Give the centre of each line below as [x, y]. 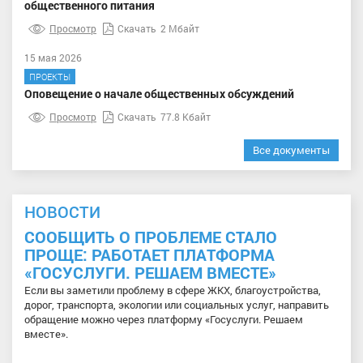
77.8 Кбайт [186, 116]
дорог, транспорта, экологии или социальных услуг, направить [177, 304]
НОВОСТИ [62, 211]
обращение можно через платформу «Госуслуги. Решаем [164, 319]
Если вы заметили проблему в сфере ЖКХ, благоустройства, [173, 290]
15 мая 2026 [53, 57]
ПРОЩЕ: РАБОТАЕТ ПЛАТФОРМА [149, 254]
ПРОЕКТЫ [50, 76]
